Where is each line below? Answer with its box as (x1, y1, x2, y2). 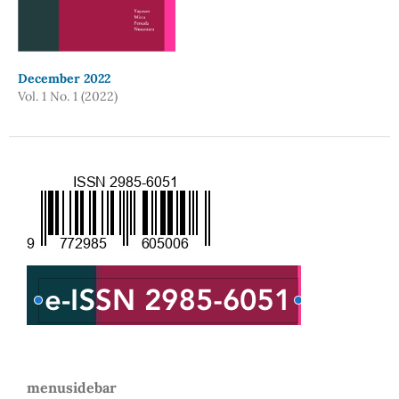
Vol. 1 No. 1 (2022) (17, 88, 118, 104)
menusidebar (27, 378, 117, 396)
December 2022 (17, 70, 110, 86)
